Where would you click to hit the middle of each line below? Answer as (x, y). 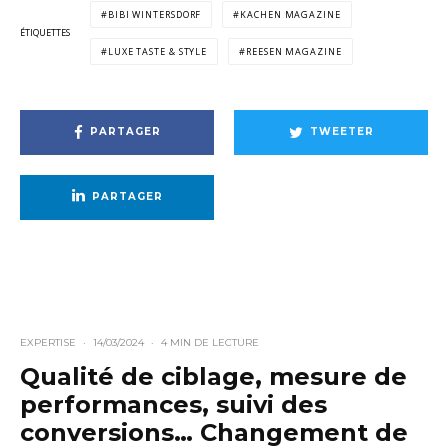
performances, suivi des (173, 404)
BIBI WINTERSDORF (154, 14)
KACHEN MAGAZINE (290, 14)
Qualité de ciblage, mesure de (213, 376)
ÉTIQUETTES (45, 33)
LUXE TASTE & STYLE (157, 51)
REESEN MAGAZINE (294, 51)
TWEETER (341, 132)
